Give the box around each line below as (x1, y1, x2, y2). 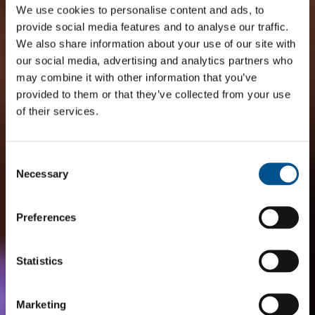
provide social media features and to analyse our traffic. (16, 20, 289, 32)
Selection (5, 166, 48, 178)
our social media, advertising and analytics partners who (16, 54, 292, 66)
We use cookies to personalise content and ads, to (16, 4, 264, 15)
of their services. (16, 105, 98, 117)
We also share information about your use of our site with (16, 37, 296, 49)
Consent (5, 152, 44, 164)
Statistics (16, 255, 63, 266)
